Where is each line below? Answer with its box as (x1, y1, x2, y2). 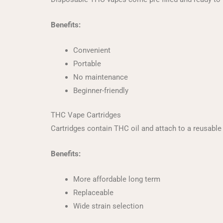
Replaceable (73, 188, 113, 197)
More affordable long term (73, 175, 160, 184)
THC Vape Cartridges (51, 111, 121, 119)
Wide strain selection (73, 202, 143, 211)
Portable (73, 59, 101, 68)
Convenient (73, 45, 111, 55)
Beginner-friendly (73, 86, 128, 95)
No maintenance (73, 72, 128, 82)
